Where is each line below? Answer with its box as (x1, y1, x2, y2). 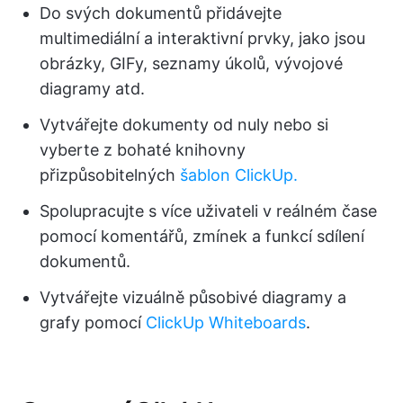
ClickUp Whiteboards (146, 313, 306, 333)
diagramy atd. (40, 79, 145, 99)
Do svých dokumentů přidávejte (40, 4, 282, 23)
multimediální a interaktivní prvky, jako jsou (40, 29, 365, 49)
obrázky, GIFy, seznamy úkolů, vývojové (40, 54, 343, 74)
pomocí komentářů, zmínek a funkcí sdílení (40, 227, 364, 246)
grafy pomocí (40, 313, 146, 333)
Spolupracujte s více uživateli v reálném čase (40, 201, 377, 221)
